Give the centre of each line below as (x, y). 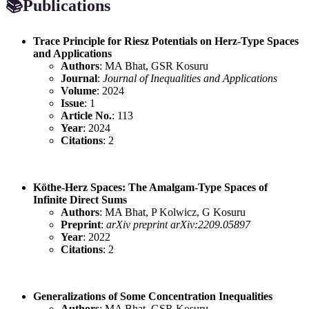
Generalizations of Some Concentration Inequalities (153, 296)
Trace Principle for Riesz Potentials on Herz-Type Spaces (166, 41)
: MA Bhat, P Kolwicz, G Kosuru (172, 212)
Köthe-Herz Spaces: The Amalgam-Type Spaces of (150, 187)
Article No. (86, 115)
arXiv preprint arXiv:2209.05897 (178, 224)
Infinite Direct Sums (80, 199)
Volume (79, 90)
